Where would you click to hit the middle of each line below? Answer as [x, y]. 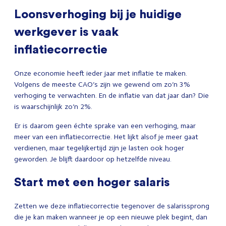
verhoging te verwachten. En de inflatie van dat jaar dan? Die [111, 95]
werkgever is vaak [66, 31]
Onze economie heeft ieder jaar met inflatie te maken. [100, 73]
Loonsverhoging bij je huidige [98, 13]
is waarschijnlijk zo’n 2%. [53, 106]
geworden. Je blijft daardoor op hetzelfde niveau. [94, 159]
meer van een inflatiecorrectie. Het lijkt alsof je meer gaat [106, 137]
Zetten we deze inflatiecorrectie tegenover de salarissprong [112, 206]
